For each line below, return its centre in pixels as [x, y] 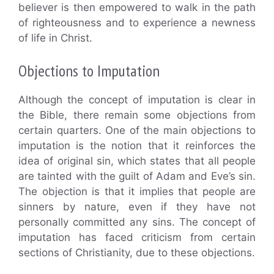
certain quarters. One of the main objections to [137, 131]
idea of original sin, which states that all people [137, 161]
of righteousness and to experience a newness [137, 22]
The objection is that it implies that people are [137, 192]
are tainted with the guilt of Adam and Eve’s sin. [137, 176]
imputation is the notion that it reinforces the [137, 146]
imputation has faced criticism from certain [137, 238]
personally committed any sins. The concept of [137, 222]
